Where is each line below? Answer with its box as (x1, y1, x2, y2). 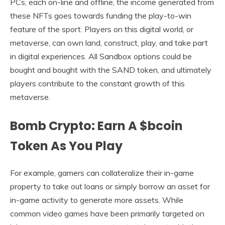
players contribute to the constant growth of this (10, 78, 185, 89)
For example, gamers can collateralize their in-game (10, 168, 194, 178)
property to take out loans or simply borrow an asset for (10, 181, 210, 192)
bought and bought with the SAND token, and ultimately (10, 65, 211, 75)
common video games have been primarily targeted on (10, 208, 204, 219)
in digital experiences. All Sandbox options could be (10, 51, 192, 62)
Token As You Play (10, 138, 123, 155)
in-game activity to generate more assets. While (10, 195, 183, 205)
